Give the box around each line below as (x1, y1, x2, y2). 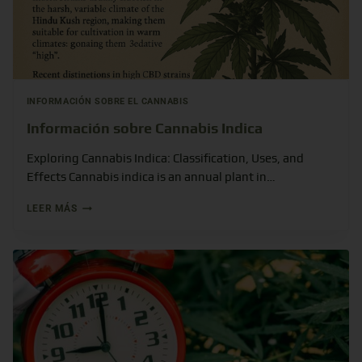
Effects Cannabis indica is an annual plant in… (26, 171, 276, 184)
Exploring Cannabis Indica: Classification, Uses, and (26, 153, 304, 166)
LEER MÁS (26, 203, 78, 215)
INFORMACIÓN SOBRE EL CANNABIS (26, 95, 189, 107)
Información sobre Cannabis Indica (26, 120, 263, 137)
